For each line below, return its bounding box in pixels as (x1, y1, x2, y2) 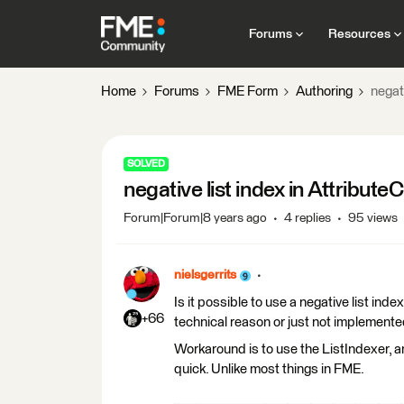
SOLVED (127, 159, 165, 169)
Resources (327, 27, 390, 41)
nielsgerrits (174, 269, 236, 281)
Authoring (296, 85, 353, 98)
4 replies (284, 212, 331, 225)
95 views (348, 212, 398, 225)
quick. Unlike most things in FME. (174, 363, 364, 376)
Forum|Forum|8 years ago (124, 212, 267, 225)
